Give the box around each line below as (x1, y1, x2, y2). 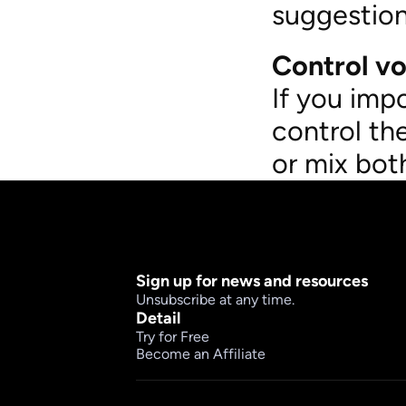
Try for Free (136, 328, 209, 345)
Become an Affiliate (136, 345, 266, 362)
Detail (136, 308, 180, 328)
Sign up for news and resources (136, 271, 368, 291)
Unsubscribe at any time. (136, 291, 295, 308)
